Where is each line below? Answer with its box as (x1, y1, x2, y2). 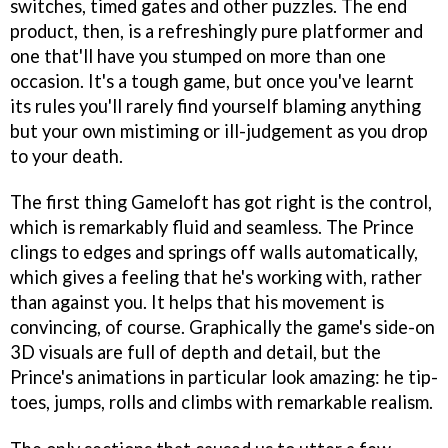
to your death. (10, 144, 123, 167)
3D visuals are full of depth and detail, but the (10, 341, 381, 364)
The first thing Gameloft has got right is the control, (10, 191, 432, 214)
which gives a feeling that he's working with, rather (10, 266, 422, 289)
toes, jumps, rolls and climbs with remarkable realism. (10, 391, 433, 414)
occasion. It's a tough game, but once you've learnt (10, 69, 414, 92)
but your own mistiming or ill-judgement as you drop (10, 119, 428, 142)
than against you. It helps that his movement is (10, 291, 384, 314)
